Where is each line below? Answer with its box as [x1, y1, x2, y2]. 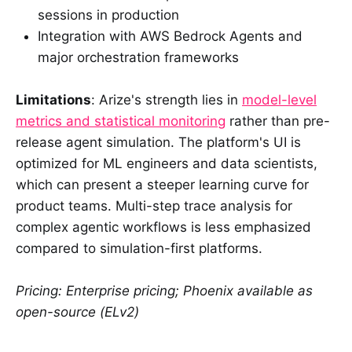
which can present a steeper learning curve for [16, 177, 309, 193]
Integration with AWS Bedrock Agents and [38, 28, 302, 45]
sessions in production [38, 7, 179, 24]
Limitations [16, 92, 91, 108]
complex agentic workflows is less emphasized [16, 219, 311, 236]
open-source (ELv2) [16, 304, 139, 321]
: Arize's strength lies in [91, 92, 242, 108]
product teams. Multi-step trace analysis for [16, 198, 292, 214]
